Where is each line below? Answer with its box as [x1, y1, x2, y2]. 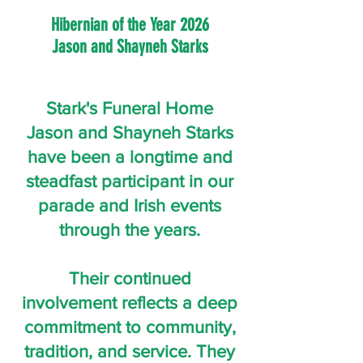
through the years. [59, 220, 200, 239]
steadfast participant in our [26, 172, 233, 190]
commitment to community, [23, 318, 236, 336]
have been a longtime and [27, 147, 233, 166]
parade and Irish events [38, 196, 221, 215]
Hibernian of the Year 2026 [50, 14, 209, 36]
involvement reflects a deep [22, 293, 237, 312]
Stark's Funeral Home [46, 99, 213, 117]
